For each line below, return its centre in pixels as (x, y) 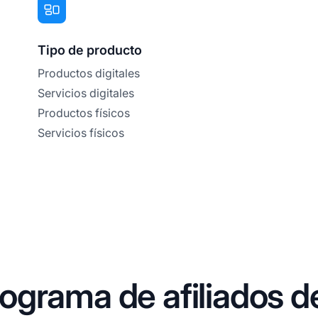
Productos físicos (84, 113)
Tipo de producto (90, 50)
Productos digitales (89, 73)
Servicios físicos (81, 132)
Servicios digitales (86, 93)
